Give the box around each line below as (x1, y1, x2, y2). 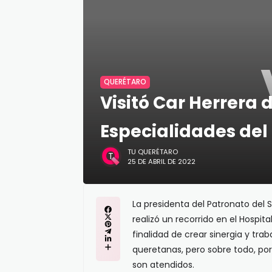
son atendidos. (132, 259, 194, 271)
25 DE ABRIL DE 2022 (127, 156, 195, 166)
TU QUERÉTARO (127, 146, 178, 157)
